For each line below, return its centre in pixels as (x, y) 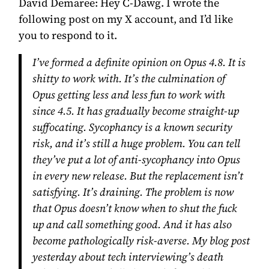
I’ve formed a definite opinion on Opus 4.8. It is (139, 62)
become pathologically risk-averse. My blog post (141, 240)
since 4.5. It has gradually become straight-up (135, 111)
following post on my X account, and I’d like (126, 19)
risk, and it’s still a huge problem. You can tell (136, 143)
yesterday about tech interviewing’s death (128, 257)
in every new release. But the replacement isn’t (138, 176)
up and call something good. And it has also (132, 224)
